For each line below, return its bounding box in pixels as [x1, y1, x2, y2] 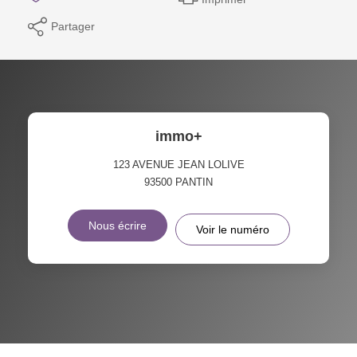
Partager [51, 19, 95, 33]
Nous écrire [88, 218, 147, 232]
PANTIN [175, 175, 213, 188]
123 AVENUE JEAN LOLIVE [112, 158, 245, 171]
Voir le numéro [195, 222, 269, 236]
